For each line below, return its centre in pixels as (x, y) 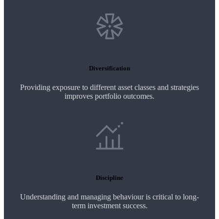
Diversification (109, 68)
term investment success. (109, 206)
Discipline (109, 178)
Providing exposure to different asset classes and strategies (109, 88)
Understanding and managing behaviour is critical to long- (109, 197)
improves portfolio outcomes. (109, 96)
